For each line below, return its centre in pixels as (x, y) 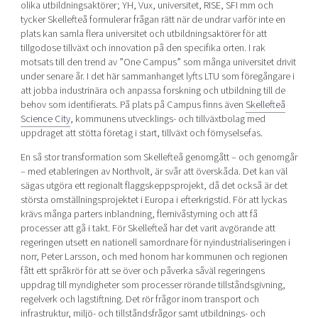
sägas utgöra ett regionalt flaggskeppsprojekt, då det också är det (154, 186)
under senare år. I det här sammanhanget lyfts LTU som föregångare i (157, 76)
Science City (45, 119)
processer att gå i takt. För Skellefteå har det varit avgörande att (148, 229)
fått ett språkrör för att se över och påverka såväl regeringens (142, 271)
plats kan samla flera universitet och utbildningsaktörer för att (143, 33)
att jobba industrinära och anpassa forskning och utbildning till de (153, 90)
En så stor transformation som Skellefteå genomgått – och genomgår (159, 158)
